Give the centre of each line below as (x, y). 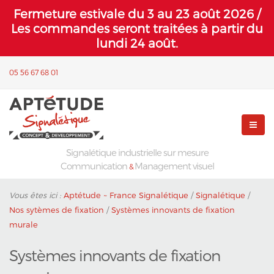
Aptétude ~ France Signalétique (126, 195)
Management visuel (174, 166)
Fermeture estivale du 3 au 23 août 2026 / (137, 13)
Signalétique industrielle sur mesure (137, 152)
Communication (94, 166)
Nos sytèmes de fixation (57, 210)
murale (24, 224)
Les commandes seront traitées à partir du (137, 28)
